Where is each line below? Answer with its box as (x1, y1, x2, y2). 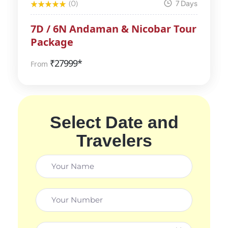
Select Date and (49, 112, 179, 132)
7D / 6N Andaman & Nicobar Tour (31, 22, 196, 36)
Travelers (76, 131, 152, 151)
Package (31, 35, 73, 49)
